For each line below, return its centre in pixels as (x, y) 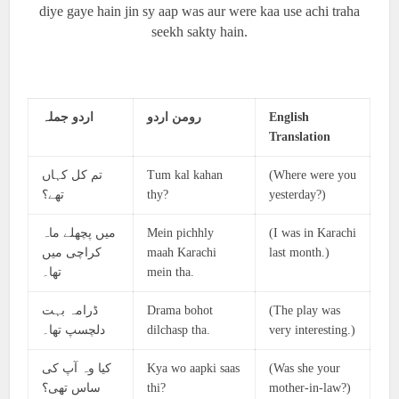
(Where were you (313, 175)
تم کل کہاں (73, 175)
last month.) (300, 252)
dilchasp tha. (179, 330)
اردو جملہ (68, 117)
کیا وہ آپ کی (77, 368)
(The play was (305, 310)
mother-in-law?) (310, 388)
